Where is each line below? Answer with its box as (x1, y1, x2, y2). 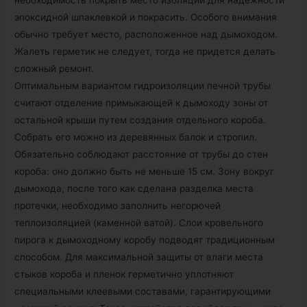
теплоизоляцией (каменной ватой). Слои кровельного (14, 217, 264, 229)
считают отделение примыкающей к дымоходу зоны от (14, 97, 269, 109)
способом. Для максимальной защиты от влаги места (14, 251, 264, 263)
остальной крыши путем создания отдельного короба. (14, 114, 267, 126)
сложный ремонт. (14, 63, 95, 75)
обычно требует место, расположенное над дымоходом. (14, 29, 278, 40)
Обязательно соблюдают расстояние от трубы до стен (14, 149, 269, 160)
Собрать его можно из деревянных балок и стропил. (14, 132, 258, 143)
